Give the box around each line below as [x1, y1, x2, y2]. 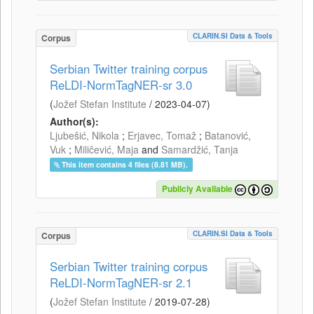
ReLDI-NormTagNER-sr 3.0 [50, 76, 192, 93]
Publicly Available [162, 182, 233, 195]
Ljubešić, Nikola [50, 128, 119, 142]
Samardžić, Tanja [161, 142, 238, 156]
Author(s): [50, 114, 99, 128]
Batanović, [205, 128, 251, 142]
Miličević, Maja [74, 142, 139, 156]
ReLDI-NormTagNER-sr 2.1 [50, 273, 192, 291]
